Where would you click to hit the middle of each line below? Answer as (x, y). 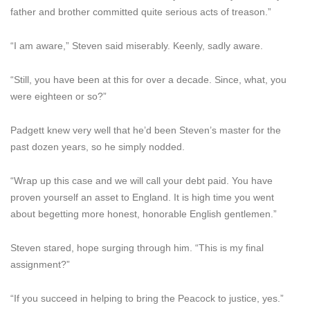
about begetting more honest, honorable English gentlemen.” (144, 214)
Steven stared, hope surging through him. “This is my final (137, 248)
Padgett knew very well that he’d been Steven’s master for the (146, 130)
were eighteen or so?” (58, 96)
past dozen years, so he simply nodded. (98, 147)
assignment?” (40, 264)
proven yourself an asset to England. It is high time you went (142, 197)
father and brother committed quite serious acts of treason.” (141, 12)
